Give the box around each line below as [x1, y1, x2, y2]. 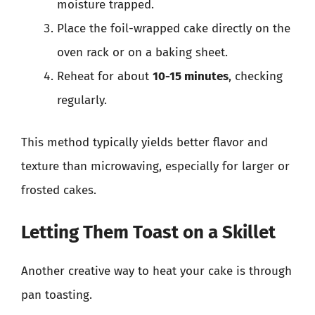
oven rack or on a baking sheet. [57, 45, 228, 60]
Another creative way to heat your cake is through [21, 264, 292, 278]
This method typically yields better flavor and [21, 134, 268, 150]
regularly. [57, 93, 107, 108]
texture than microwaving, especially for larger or [21, 158, 290, 174]
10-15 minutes [153, 69, 229, 84]
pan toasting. [21, 288, 92, 302]
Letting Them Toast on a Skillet [21, 221, 276, 243]
